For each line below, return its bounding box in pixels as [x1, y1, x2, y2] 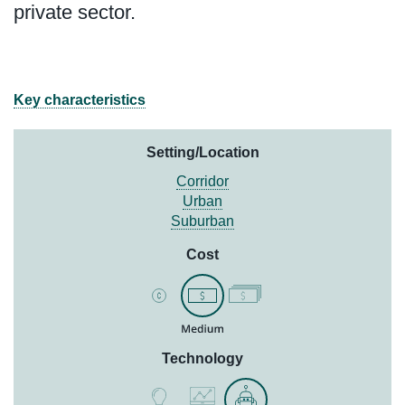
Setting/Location [146, 144, 259, 160]
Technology [162, 350, 243, 366]
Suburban [171, 212, 234, 229]
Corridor [176, 173, 229, 189]
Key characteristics [14, 91, 146, 108]
